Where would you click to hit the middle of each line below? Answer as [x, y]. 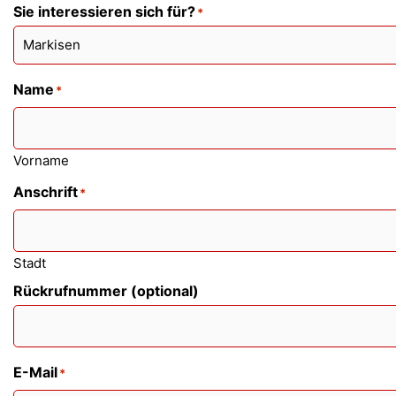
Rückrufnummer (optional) [106, 290]
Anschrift [46, 191]
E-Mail [35, 372]
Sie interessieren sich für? [104, 11]
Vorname [41, 160]
